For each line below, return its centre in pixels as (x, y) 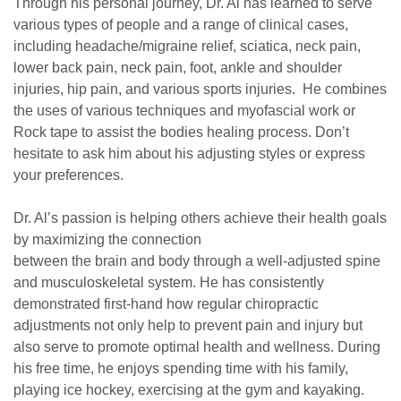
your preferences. (68, 175)
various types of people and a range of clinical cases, (181, 25)
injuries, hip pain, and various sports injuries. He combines (200, 89)
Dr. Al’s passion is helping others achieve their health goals (200, 218)
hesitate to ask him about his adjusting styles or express (189, 154)
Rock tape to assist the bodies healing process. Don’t (181, 132)
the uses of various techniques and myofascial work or (184, 111)
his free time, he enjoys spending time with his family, (181, 368)
